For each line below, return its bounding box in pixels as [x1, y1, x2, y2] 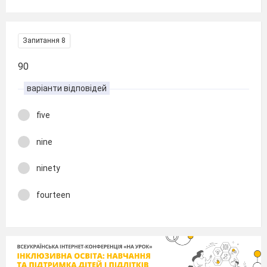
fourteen [36, 190, 70, 200]
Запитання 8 [23, 36, 66, 45]
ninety [36, 163, 60, 173]
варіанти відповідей [27, 83, 107, 93]
